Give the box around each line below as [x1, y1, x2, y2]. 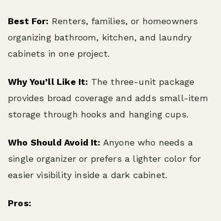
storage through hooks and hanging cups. [8, 109, 189, 119]
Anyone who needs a [100, 137, 193, 147]
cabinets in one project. [8, 48, 110, 59]
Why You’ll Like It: [8, 76, 88, 87]
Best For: [8, 15, 49, 26]
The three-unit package [88, 76, 195, 87]
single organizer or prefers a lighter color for [8, 153, 201, 164]
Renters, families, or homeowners [48, 15, 198, 26]
